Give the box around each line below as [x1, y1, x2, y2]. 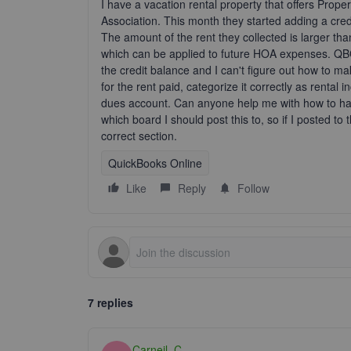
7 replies [88, 295, 133, 310]
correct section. [101, 128, 177, 143]
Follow [237, 180, 270, 196]
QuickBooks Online [108, 155, 202, 171]
